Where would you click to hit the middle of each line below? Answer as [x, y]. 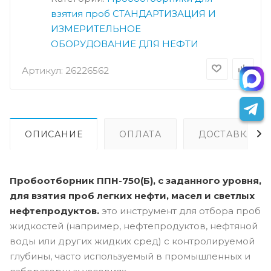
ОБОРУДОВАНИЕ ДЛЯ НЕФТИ [125, 44]
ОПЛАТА [141, 135]
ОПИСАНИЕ [54, 135]
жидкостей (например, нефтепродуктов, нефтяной [134, 226]
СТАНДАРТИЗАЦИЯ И [164, 14]
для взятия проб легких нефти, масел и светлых [132, 196]
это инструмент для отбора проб [181, 211]
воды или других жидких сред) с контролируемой [132, 241]
